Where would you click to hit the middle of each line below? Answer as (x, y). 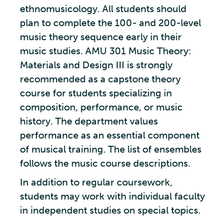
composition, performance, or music (101, 107)
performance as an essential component (110, 135)
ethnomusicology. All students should (103, 9)
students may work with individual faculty (112, 196)
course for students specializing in (96, 93)
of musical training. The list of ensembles (111, 149)
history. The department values (89, 121)
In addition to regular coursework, (96, 182)
